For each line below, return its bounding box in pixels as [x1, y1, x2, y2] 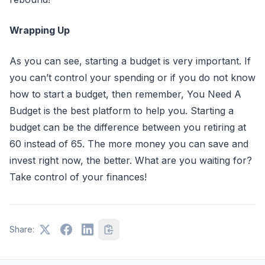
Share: [9, 224, 34, 234]
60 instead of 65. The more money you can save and [9, 138, 248, 150]
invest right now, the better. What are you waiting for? [9, 154, 252, 166]
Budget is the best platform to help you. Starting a [9, 105, 234, 117]
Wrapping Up [9, 24, 70, 36]
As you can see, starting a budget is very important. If [9, 55, 251, 67]
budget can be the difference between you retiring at [9, 121, 246, 133]
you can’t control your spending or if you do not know [9, 72, 256, 83]
